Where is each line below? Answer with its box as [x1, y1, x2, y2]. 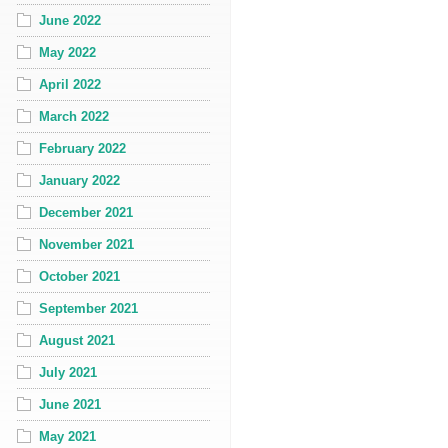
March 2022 [39, 108, 109, 124]
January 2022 [39, 172, 120, 188]
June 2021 [39, 396, 101, 412]
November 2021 [39, 236, 134, 252]
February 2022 [39, 140, 126, 156]
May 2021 [39, 428, 96, 444]
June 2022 [39, 12, 101, 28]
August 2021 [39, 332, 115, 348]
